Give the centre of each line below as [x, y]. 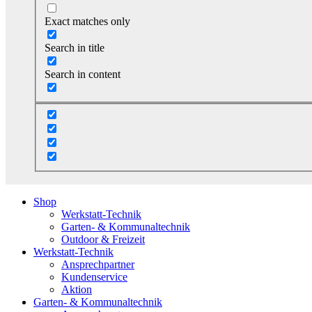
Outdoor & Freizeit [103, 240]
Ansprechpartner [98, 265]
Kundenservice [94, 277]
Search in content [83, 74]
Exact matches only [87, 21]
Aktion [77, 290]
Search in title [75, 47]
